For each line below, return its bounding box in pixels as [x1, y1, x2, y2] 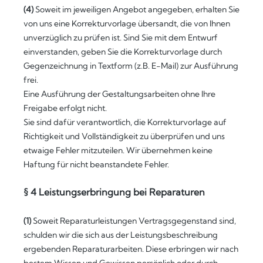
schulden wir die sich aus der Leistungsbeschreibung [23, 230, 218, 240]
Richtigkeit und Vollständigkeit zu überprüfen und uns [23, 131, 225, 141]
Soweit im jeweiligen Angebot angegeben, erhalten [35, 4, 228, 15]
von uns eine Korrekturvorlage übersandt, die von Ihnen [23, 18, 230, 29]
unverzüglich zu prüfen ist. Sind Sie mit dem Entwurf [23, 32, 218, 43]
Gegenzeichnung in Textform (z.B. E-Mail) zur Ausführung [23, 60, 238, 71]
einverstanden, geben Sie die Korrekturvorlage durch [23, 46, 222, 57]
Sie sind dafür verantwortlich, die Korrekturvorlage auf [23, 117, 227, 127]
